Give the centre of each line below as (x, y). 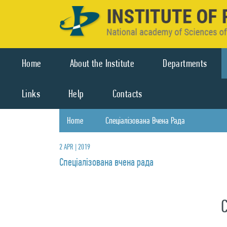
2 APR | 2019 (75, 147)
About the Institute (102, 63)
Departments (185, 63)
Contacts (127, 94)
